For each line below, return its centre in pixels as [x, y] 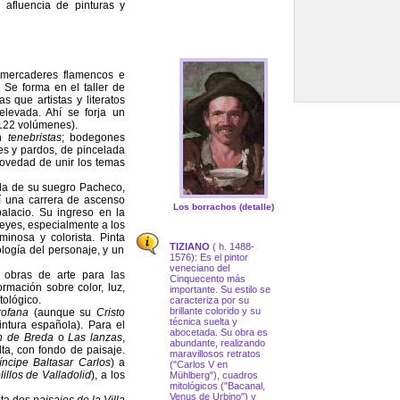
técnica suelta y [204, 322]
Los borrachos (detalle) [223, 207]
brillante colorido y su [215, 311]
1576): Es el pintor [209, 258]
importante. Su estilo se [220, 290]
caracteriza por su [209, 300]
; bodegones [93, 138]
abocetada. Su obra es [219, 333]
